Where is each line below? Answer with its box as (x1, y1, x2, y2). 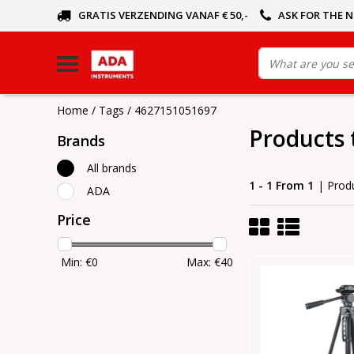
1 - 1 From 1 (249, 177, 314, 193)
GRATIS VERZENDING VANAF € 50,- (78, 8, 248, 22)
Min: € (61, 254, 92, 269)
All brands (87, 160, 137, 175)
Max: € (186, 254, 220, 269)
